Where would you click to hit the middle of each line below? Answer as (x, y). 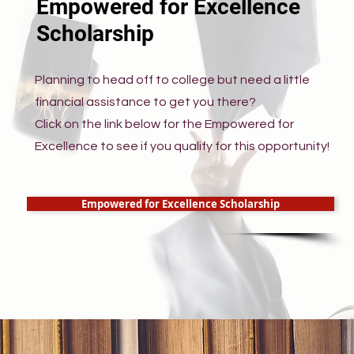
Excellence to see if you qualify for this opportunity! (182, 146)
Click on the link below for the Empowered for (164, 124)
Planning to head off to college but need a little (172, 80)
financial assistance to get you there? (145, 102)
